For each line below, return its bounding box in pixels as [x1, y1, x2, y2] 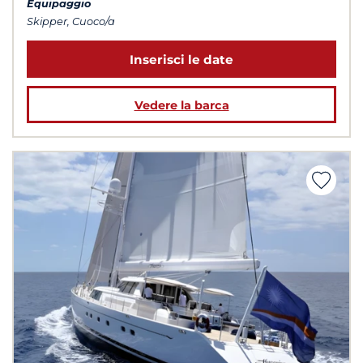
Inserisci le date [130, 51, 233, 67]
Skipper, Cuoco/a [27, 15, 115, 28]
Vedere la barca [134, 97, 229, 113]
